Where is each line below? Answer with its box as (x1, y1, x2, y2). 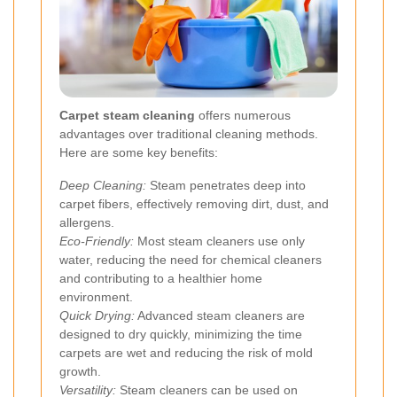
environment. (59, 289, 133, 304)
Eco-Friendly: (59, 233, 134, 248)
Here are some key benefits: (59, 144, 218, 160)
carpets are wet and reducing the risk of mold (59, 345, 313, 360)
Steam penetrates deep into (146, 177, 306, 192)
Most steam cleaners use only (134, 233, 305, 248)
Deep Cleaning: (59, 177, 146, 192)
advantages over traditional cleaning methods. (59, 126, 318, 141)
